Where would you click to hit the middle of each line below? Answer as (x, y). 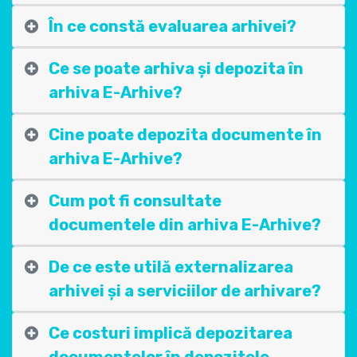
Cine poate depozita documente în (185, 135)
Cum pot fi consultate (135, 201)
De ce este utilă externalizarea (171, 267)
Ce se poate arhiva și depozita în (176, 69)
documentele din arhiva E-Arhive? (185, 225)
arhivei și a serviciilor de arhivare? (185, 291)
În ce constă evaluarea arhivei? (173, 26)
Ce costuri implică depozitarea (171, 333)
